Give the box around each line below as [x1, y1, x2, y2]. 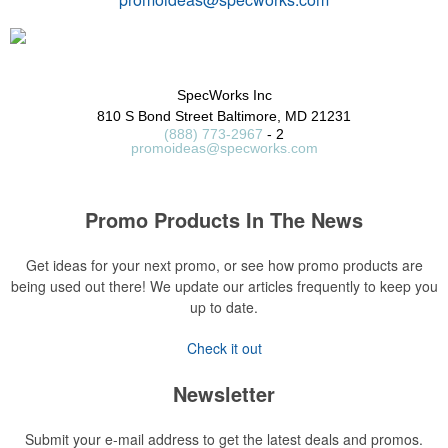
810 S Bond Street [97, 108, 213, 124]
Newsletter [173, 379, 275, 408]
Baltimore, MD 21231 [217, 108, 351, 124]
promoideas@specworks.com [130, 140, 318, 156]
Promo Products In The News [85, 205, 363, 234]
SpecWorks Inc [176, 87, 272, 103]
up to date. [190, 297, 258, 317]
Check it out [186, 338, 262, 358]
